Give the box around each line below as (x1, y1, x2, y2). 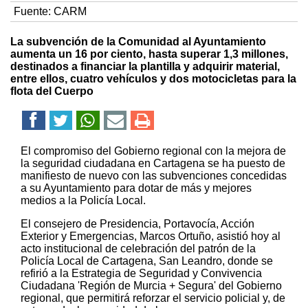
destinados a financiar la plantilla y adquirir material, (10, 60, 280, 73)
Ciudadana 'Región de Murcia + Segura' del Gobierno (21, 280, 282, 292)
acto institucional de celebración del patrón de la (21, 243, 256, 255)
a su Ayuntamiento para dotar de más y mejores (21, 182, 252, 195)
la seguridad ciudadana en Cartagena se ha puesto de (21, 157, 285, 170)
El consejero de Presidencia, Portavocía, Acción (21, 218, 254, 230)
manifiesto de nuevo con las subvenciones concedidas (21, 170, 287, 182)
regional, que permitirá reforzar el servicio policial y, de (21, 292, 285, 305)
